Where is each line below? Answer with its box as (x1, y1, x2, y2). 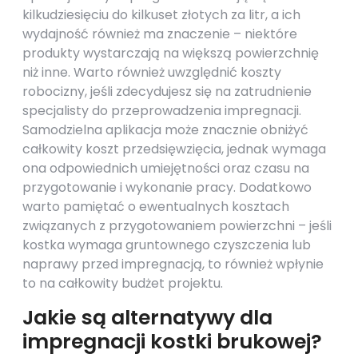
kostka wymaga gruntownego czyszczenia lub (22, 236, 311, 254)
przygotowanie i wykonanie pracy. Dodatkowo (22, 178, 312, 197)
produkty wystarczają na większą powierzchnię (22, 44, 319, 62)
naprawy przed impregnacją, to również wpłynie (22, 255, 324, 273)
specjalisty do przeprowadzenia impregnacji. (22, 101, 301, 120)
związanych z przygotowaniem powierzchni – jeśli (22, 217, 332, 235)
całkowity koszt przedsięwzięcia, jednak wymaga (22, 140, 326, 158)
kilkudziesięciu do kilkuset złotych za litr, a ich (22, 6, 300, 24)
